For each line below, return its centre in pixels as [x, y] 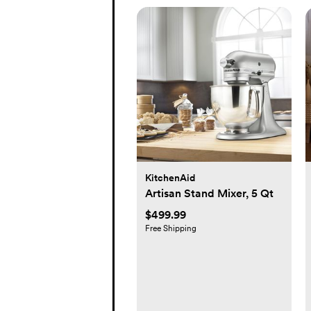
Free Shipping [171, 228]
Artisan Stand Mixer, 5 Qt [209, 193]
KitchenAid [170, 177]
